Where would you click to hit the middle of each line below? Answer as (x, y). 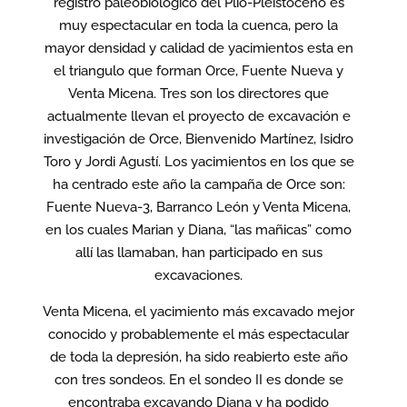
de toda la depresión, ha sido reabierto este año (199, 357)
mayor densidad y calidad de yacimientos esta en (199, 48)
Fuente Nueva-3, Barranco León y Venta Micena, (199, 207)
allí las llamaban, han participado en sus (199, 252)
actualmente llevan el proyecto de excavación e (199, 116)
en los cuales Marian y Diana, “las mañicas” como (199, 229)
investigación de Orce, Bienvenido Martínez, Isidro (199, 139)
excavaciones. (199, 275)
